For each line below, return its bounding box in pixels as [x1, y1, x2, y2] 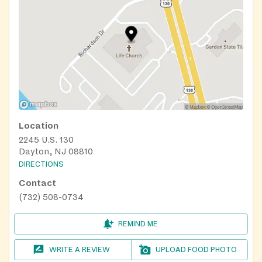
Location [19, 121, 58, 131]
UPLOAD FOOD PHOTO [156, 246, 237, 254]
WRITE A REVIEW [49, 246, 111, 254]
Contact [19, 178, 56, 188]
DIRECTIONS [19, 160, 64, 169]
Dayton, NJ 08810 [19, 147, 93, 157]
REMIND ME [118, 220, 158, 229]
